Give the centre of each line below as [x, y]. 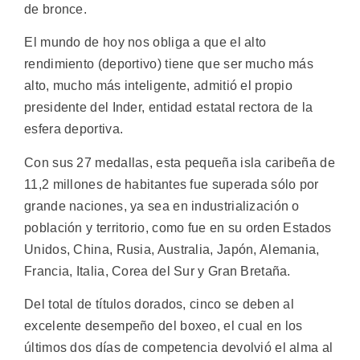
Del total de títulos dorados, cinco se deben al [160, 305]
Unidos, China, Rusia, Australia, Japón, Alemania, [172, 249]
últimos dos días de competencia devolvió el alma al [179, 348]
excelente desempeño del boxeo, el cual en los [164, 326]
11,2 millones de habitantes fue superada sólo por [172, 184]
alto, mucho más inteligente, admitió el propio [159, 86]
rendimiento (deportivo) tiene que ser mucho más [169, 64]
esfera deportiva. [74, 129]
